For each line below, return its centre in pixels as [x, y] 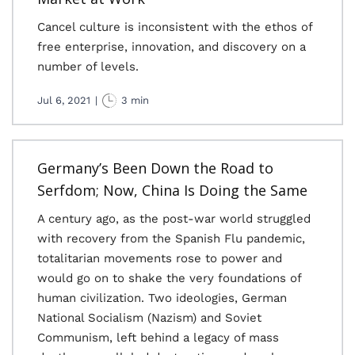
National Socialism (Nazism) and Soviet [149, 318]
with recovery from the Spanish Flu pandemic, [171, 239]
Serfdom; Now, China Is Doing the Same [172, 190]
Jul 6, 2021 [64, 100]
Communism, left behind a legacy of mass [158, 338]
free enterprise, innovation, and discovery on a [172, 47]
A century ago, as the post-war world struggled [174, 219]
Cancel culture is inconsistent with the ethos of [175, 27]
